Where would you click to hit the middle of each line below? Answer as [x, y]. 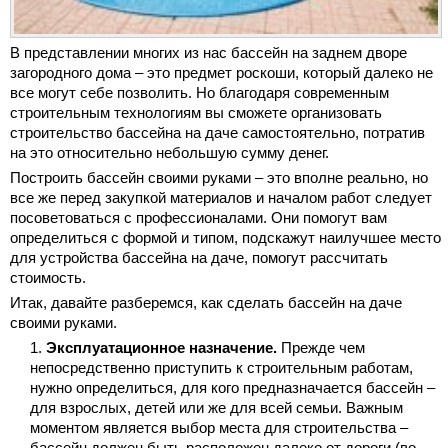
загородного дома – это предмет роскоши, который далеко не [221, 73]
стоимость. [48, 278]
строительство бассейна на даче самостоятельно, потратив [217, 133]
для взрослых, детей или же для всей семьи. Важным [216, 408]
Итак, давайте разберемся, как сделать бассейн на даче [206, 303]
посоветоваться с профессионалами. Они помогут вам [198, 218]
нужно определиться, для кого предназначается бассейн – [232, 388]
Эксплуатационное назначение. [161, 348]
